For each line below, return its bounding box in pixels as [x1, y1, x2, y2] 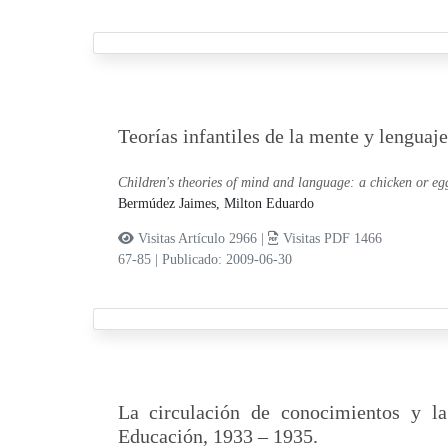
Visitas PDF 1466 [278, 231, 382, 247]
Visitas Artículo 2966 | [133, 231, 268, 247]
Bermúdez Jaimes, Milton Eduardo [117, 196, 314, 212]
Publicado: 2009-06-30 [161, 252, 292, 268]
